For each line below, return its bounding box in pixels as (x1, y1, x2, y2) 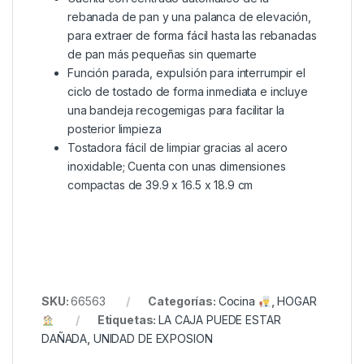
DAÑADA (41, 331, 88, 346)
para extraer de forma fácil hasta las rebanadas (67, 28, 317, 43)
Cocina (218, 294, 258, 309)
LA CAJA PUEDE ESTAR (158, 313, 281, 327)
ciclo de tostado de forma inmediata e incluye (67, 84, 308, 99)
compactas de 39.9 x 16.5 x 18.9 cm (67, 178, 253, 193)
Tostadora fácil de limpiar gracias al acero (67, 141, 288, 155)
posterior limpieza (67, 122, 162, 136)
